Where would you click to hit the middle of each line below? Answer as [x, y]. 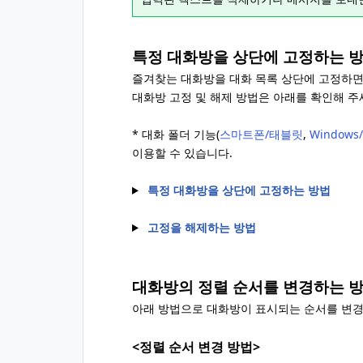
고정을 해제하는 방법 [201, 227]
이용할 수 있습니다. [182, 153]
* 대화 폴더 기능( [176, 134]
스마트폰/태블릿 [261, 134]
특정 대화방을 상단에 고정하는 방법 [239, 190]
